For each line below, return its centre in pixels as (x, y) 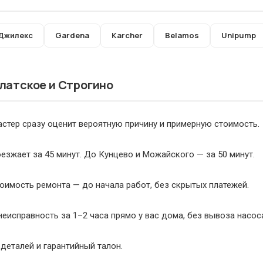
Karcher (127, 36)
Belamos (182, 36)
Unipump (239, 36)
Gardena (72, 36)
